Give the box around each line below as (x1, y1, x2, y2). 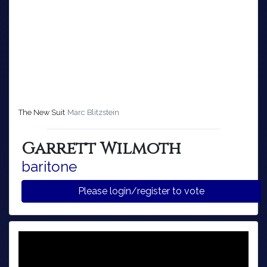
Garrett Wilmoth (21, 137, 181, 160)
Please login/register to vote (184, 185, 204, 197)
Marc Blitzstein (67, 107, 119, 117)
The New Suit (18, 107, 65, 117)
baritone (21, 157, 77, 175)
